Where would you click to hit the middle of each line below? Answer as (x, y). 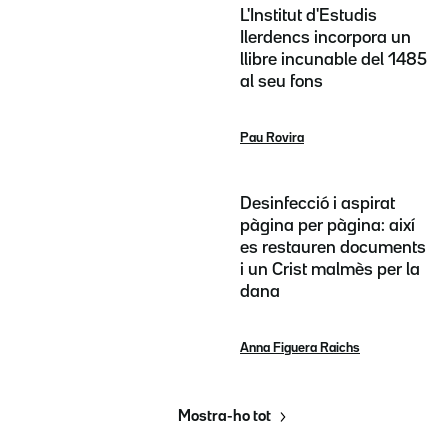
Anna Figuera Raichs (300, 347)
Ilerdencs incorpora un (325, 38)
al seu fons (281, 82)
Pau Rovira (272, 138)
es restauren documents (333, 247)
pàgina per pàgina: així (327, 225)
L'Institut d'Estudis (308, 16)
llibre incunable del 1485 (333, 60)
